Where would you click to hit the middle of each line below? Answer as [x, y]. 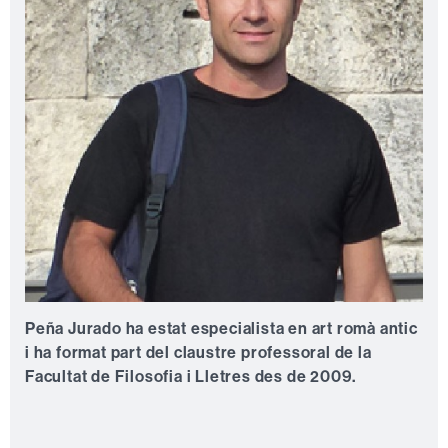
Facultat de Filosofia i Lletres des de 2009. [191, 376]
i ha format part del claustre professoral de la [198, 352]
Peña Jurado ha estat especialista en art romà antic [221, 328]
